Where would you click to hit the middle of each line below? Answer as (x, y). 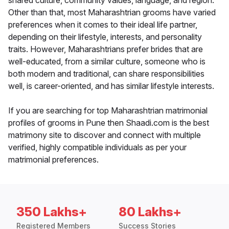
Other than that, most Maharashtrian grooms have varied (112, 13)
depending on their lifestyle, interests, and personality (105, 37)
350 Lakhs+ (52, 212)
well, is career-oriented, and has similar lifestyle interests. (111, 86)
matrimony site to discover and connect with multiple (105, 135)
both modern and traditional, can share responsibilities (106, 74)
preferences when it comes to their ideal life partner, (103, 25)
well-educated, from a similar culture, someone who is (107, 62)
